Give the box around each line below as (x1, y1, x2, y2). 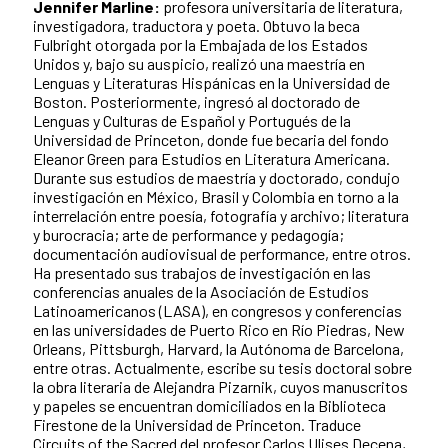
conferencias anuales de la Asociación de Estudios (33, 281, 369, 301)
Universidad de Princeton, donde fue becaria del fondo (33, 129, 389, 149)
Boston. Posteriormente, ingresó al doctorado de (33, 91, 360, 111)
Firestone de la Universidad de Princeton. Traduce (33, 414, 361, 434)
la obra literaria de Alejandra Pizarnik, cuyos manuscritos (33, 376, 408, 396)
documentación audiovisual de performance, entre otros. (33, 243, 411, 263)
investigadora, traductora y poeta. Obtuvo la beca (33, 15, 360, 35)
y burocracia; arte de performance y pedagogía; (33, 224, 344, 244)
